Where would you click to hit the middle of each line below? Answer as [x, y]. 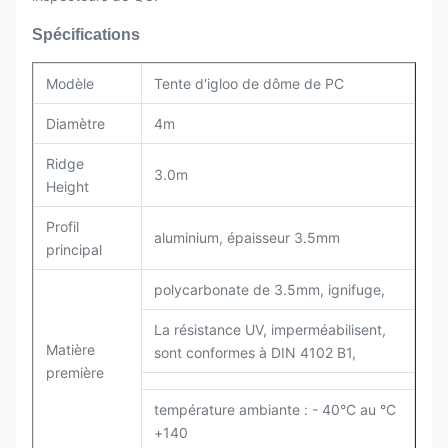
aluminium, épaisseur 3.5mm [247, 237]
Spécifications [86, 34]
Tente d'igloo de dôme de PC [249, 83]
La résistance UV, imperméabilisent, [270, 329]
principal [74, 249]
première [75, 372]
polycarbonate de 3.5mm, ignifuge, [269, 289]
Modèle [70, 83]
